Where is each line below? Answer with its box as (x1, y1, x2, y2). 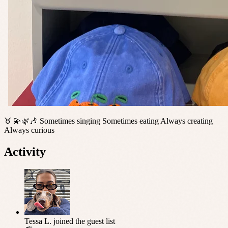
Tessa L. (24, 216, 51, 225)
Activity (4, 145, 46, 159)
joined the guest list (53, 216, 115, 225)
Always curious (4, 126, 54, 135)
